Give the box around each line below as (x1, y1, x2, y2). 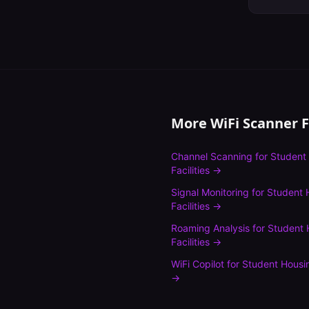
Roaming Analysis (171, 222, 250, 234)
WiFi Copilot (171, 258, 224, 270)
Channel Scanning (171, 150, 252, 162)
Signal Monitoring (171, 186, 249, 198)
